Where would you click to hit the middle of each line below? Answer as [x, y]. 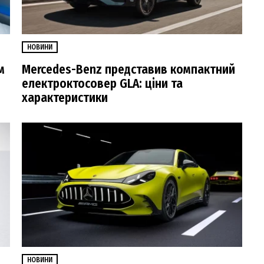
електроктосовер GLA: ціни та [102, 84]
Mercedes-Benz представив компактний [128, 70]
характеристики [65, 98]
